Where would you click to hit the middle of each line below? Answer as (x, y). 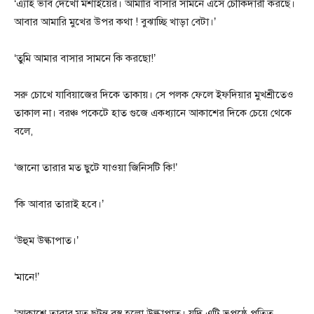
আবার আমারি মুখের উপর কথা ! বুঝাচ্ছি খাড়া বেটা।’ (115, 22)
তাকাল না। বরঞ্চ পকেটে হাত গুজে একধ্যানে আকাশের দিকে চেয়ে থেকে (153, 113)
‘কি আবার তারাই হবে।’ (59, 204)
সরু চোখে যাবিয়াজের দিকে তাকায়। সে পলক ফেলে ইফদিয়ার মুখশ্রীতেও (154, 95)
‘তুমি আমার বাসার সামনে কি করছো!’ (85, 59)
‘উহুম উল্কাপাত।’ (46, 241)
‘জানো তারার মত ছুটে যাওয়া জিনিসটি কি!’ (96, 168)
